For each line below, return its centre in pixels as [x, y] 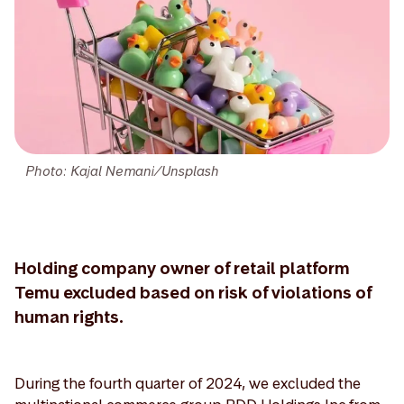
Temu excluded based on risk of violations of [193, 292]
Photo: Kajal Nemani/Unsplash [122, 170]
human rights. [69, 317]
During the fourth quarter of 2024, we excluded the [188, 383]
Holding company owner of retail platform [182, 268]
